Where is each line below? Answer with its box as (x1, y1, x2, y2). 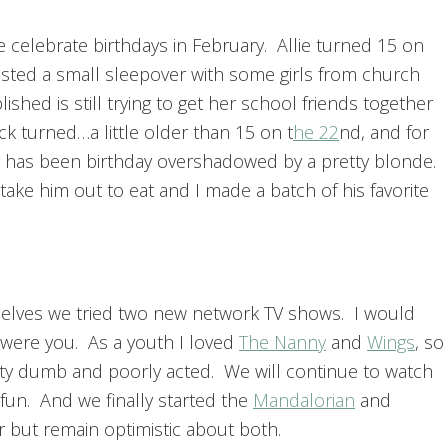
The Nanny (239, 330, 326, 355)
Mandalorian (253, 388, 355, 413)
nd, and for (339, 120, 429, 145)
